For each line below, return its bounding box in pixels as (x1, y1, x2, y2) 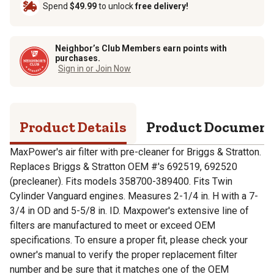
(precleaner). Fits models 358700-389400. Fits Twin (10, 175, 232, 187)
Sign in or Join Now (58, 63, 131, 73)
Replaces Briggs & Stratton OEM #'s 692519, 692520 (10, 160, 237, 172)
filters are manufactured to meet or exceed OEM (10, 219, 215, 231)
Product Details (20, 117, 127, 136)
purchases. (55, 53, 100, 63)
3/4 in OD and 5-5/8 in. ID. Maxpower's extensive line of (10, 204, 249, 217)
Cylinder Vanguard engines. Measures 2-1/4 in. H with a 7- (10, 190, 258, 202)
